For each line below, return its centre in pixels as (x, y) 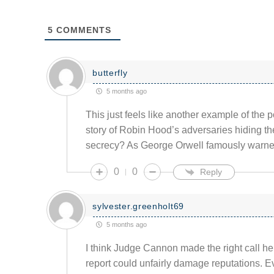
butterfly (110, 73)
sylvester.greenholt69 (138, 206)
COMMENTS (83, 30)
